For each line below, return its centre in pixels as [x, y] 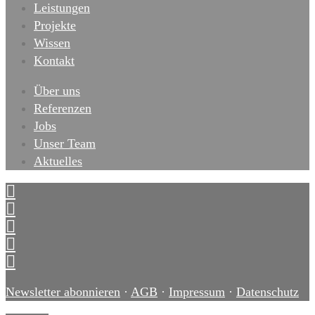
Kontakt [54, 60]
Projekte [55, 25]
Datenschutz [268, 292]
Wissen [52, 43]
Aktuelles [58, 161]
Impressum [197, 292]
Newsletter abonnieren [63, 292]
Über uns [57, 91]
